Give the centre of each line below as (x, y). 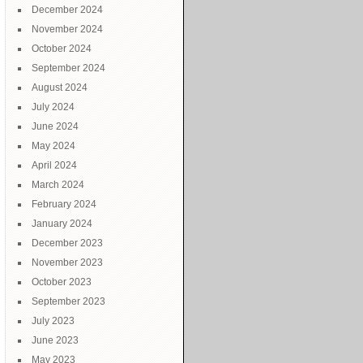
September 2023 (68, 301)
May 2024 (53, 146)
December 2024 (67, 10)
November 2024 (67, 29)
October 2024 (62, 49)
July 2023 (53, 321)
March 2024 (58, 185)
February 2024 (64, 204)
